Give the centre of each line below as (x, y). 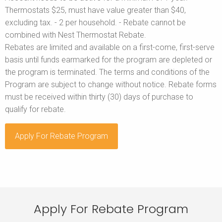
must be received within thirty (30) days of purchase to (99, 97)
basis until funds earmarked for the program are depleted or (109, 59)
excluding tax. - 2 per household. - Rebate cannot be (95, 22)
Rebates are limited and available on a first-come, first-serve (110, 47)
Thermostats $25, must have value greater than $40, (95, 10)
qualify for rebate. (35, 109)
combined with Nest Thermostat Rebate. (76, 35)
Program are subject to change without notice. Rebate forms (111, 84)
